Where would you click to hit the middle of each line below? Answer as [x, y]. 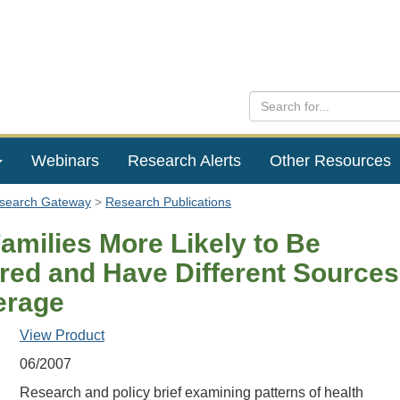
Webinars [65, 161]
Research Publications [168, 202]
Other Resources [330, 161]
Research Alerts [184, 161]
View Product [62, 335]
